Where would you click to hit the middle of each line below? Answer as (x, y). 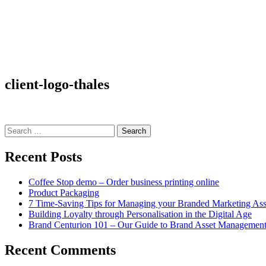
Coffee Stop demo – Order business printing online (124, 182)
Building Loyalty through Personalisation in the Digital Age (140, 214)
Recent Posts (43, 156)
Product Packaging (64, 192)
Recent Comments (60, 250)
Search (17, 129)
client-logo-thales (57, 84)
